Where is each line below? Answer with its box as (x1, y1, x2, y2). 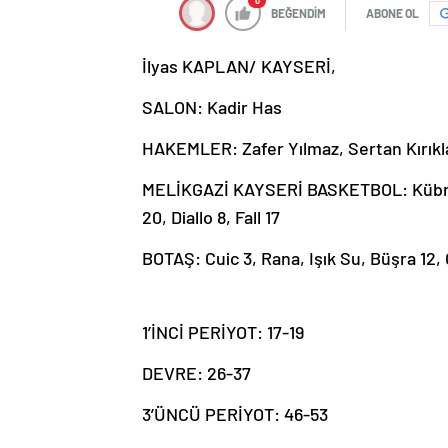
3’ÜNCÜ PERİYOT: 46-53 (142, 403, 328, 426)
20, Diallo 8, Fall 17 (142, 206, 280, 229)
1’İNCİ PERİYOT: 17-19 (142, 321, 304, 344)
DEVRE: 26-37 (142, 362, 251, 385)
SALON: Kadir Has (142, 96, 282, 119)
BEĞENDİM (271, 6, 326, 21)
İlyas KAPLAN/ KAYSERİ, (142, 55, 336, 78)
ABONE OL (366, 6, 419, 21)
